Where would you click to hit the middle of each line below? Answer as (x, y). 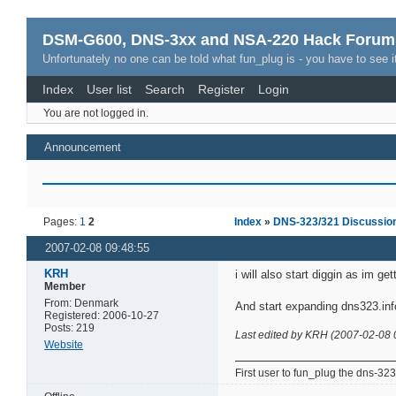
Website (64, 344)
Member (65, 286)
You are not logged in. (96, 114)
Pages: (62, 221)
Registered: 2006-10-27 (102, 315)
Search (165, 90)
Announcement (83, 147)
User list (109, 90)
